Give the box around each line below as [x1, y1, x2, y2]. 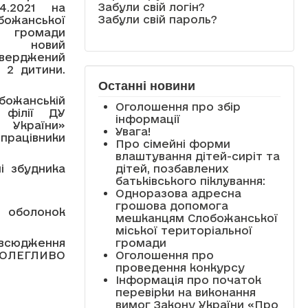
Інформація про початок [115, 273, 261, 286]
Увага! [115, 124, 151, 137]
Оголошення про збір [115, 100, 241, 113]
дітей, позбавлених [115, 162, 229, 175]
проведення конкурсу [115, 261, 245, 274]
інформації [115, 112, 180, 125]
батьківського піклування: [115, 174, 265, 187]
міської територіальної [115, 223, 252, 236]
